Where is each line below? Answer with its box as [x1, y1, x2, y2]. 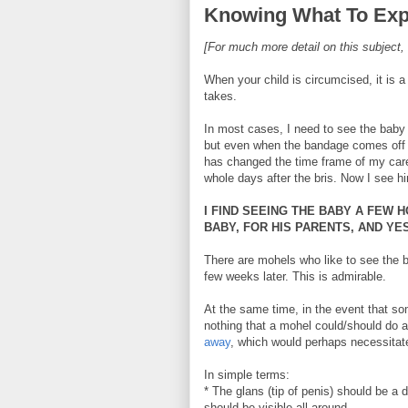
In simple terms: [204, 367, 290, 382]
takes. [204, 88, 237, 103]
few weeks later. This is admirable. [204, 269, 386, 283]
